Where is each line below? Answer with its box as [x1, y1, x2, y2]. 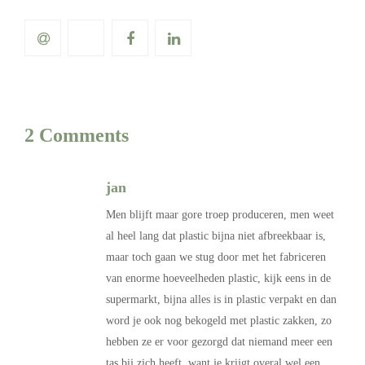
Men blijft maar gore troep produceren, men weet [106, 209, 334, 222]
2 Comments [24, 125, 129, 147]
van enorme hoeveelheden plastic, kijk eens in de [106, 272, 331, 285]
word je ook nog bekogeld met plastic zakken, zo [106, 314, 332, 328]
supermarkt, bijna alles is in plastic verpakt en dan [106, 293, 336, 306]
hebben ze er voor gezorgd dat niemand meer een [106, 336, 332, 349]
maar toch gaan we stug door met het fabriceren [106, 251, 326, 264]
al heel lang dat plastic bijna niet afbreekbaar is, [106, 230, 326, 243]
